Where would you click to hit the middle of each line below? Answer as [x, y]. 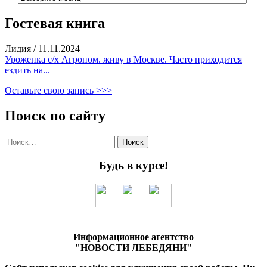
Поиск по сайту [55, 115]
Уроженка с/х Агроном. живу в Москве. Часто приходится [123, 59]
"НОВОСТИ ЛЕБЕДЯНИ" [133, 248]
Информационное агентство [133, 237]
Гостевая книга [55, 24]
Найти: [18, 140]
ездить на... [27, 70]
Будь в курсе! [133, 166]
